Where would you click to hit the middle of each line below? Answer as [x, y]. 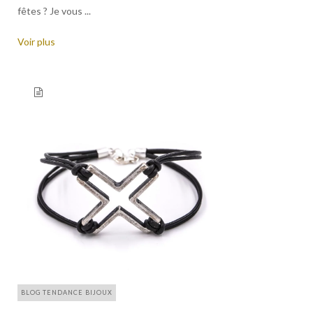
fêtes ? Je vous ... [54, 11]
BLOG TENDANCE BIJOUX [67, 293]
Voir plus [36, 42]
